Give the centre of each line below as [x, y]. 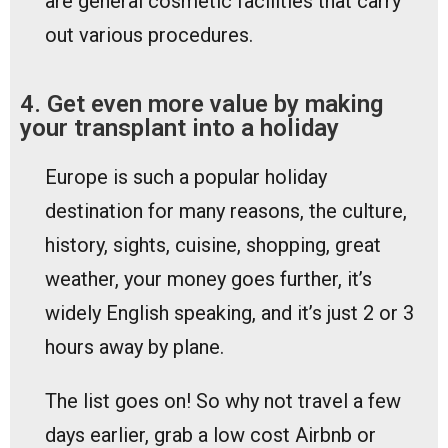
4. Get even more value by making [201, 103]
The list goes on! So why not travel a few [223, 400]
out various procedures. [149, 34]
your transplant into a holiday [179, 127]
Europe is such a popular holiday [186, 176]
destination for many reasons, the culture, [226, 210]
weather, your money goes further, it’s [208, 278]
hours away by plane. [137, 346]
